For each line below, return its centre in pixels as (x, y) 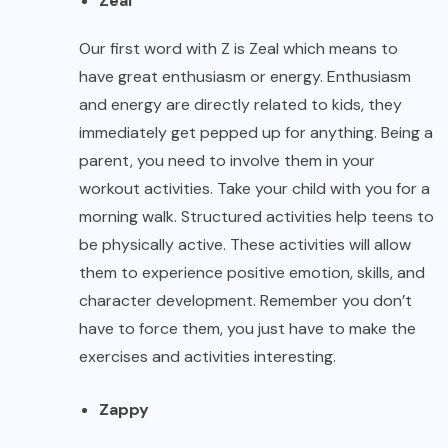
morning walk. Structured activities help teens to (256, 217)
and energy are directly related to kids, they (240, 105)
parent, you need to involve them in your (227, 161)
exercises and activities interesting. (207, 357)
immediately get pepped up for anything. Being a (256, 133)
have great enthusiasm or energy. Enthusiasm (245, 77)
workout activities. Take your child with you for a (254, 189)
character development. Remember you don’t (245, 301)
